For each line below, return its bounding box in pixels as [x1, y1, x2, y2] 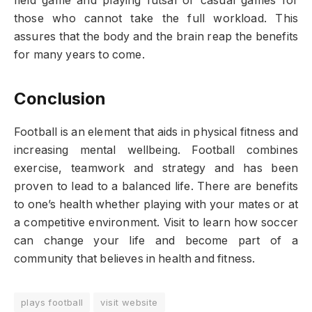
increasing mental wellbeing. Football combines [14, 143, 298, 157]
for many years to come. [14, 47, 145, 61]
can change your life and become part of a [14, 233, 298, 247]
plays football [21, 296, 84, 308]
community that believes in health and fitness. [14, 251, 256, 265]
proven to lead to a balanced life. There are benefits [14, 179, 298, 193]
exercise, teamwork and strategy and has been [14, 161, 298, 175]
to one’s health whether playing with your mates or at [14, 197, 298, 211]
